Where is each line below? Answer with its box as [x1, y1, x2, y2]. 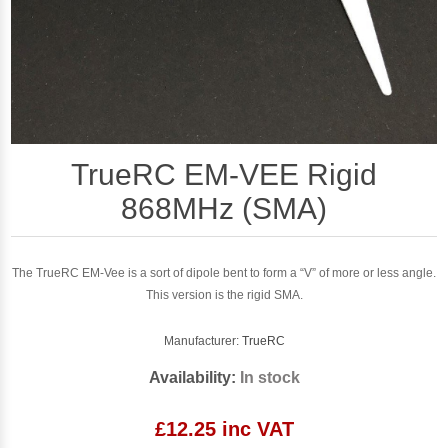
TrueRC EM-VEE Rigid [71, 157, 377, 191]
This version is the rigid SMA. [145, 287, 303, 302]
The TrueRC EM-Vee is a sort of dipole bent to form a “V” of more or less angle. [12, 265, 436, 280]
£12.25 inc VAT [154, 417, 294, 440]
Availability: [148, 368, 236, 386]
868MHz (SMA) [121, 191, 327, 225]
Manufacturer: [163, 333, 239, 348]
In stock [239, 368, 300, 386]
